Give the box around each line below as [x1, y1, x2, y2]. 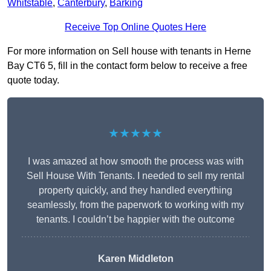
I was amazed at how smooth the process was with [27, 156, 244, 167]
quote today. [7, 75, 59, 86]
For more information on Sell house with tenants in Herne [7, 46, 251, 57]
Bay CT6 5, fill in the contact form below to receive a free [7, 60, 247, 71]
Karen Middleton [97, 253, 174, 264]
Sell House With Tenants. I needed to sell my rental [27, 171, 244, 181]
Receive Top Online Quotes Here [65, 22, 206, 33]
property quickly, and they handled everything [39, 185, 232, 196]
